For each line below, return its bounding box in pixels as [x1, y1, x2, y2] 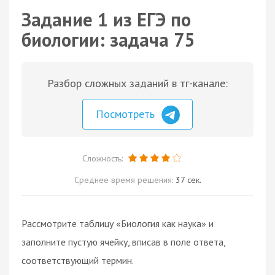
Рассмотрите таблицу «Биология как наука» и [21, 217, 214, 230]
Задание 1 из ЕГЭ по [21, 7, 191, 31]
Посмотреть [96, 107, 158, 121]
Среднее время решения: [74, 174, 176, 185]
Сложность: [82, 152, 125, 164]
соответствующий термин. [21, 254, 134, 266]
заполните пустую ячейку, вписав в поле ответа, [21, 235, 225, 248]
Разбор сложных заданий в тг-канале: [47, 76, 228, 90]
